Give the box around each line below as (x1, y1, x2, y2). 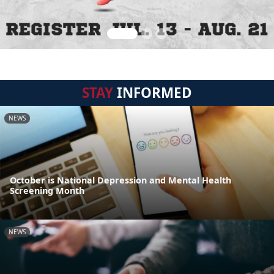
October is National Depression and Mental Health (10, 174, 231, 187)
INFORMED (113, 83, 192, 102)
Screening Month (10, 185, 84, 197)
